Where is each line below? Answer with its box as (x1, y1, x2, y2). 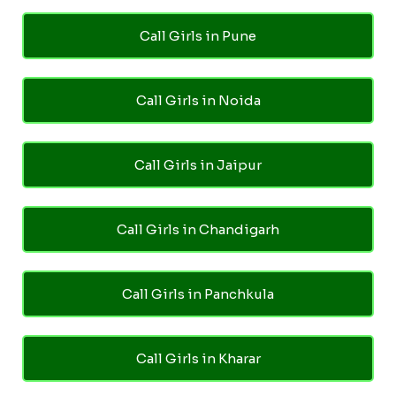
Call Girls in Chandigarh (117, 220, 279, 238)
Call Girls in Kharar (135, 349, 261, 367)
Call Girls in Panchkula (122, 285, 274, 302)
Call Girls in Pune (140, 27, 256, 44)
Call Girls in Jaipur (134, 156, 262, 173)
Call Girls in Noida (135, 91, 261, 109)
